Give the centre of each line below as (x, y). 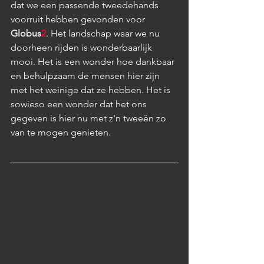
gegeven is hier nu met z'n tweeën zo (90, 118)
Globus (26, 33)
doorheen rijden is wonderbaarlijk (82, 47)
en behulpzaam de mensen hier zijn (86, 75)
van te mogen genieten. (62, 132)
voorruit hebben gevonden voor (79, 19)
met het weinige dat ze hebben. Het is (92, 90)
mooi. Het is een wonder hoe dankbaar (94, 61)
